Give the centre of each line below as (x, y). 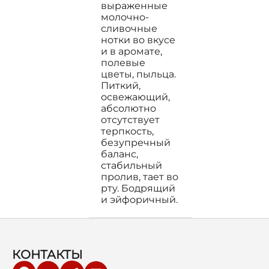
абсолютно (128, 108)
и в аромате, (131, 51)
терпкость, (127, 131)
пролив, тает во (140, 177)
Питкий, (121, 86)
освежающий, (135, 97)
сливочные (129, 29)
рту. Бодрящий (138, 188)
